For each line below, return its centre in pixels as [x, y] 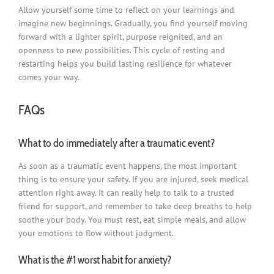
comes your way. [49, 77]
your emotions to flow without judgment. [97, 233]
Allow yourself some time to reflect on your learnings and [126, 10]
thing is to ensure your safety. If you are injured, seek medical [133, 180]
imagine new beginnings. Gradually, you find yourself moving [133, 24]
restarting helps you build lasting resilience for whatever [125, 64]
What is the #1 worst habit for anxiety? [95, 260]
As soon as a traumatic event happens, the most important [127, 166]
